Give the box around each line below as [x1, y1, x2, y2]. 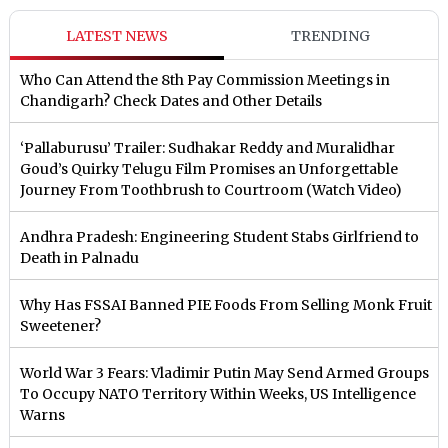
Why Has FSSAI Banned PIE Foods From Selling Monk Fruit [20, 296, 433, 315]
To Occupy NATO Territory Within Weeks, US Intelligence [20, 385, 417, 404]
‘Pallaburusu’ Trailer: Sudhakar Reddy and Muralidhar [20, 139, 396, 158]
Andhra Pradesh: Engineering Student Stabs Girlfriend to [20, 228, 420, 247]
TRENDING [291, 27, 371, 46]
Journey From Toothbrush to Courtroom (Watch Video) [20, 181, 403, 200]
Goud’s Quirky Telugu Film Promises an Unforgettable [20, 160, 399, 179]
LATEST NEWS [66, 27, 169, 46]
